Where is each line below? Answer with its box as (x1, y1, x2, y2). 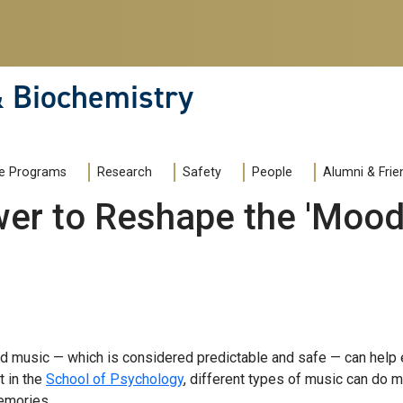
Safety (183, 165, 221, 181)
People (252, 165, 292, 181)
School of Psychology (46, 371, 184, 389)
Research (97, 165, 152, 181)
